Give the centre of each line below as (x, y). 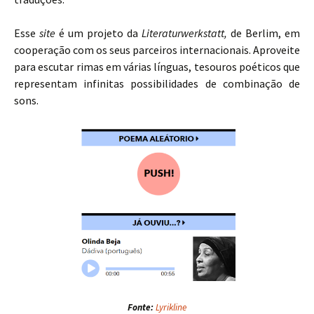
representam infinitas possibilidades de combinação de (157, 83)
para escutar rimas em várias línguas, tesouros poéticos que (157, 67)
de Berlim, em (264, 33)
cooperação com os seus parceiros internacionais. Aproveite (157, 50)
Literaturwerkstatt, (184, 33)
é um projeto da (98, 33)
